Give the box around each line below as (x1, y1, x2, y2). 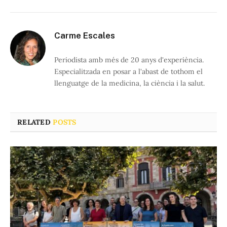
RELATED (17, 117, 53, 127)
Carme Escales (54, 30, 115, 41)
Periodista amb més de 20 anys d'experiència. (54, 55, 204, 64)
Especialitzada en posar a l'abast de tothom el (54, 66, 203, 76)
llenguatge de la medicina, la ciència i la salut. (54, 78, 205, 88)
